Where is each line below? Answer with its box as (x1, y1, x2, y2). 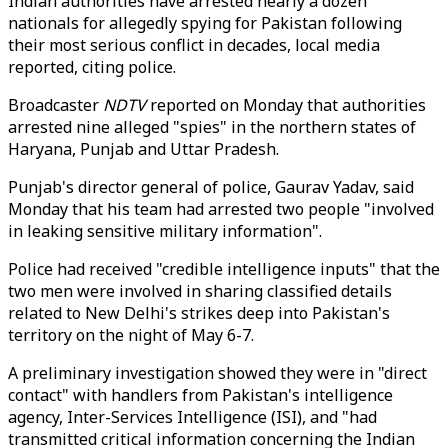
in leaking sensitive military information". (8, 220, 322, 242)
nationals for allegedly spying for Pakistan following (8, 12, 402, 34)
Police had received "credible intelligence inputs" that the (8, 258, 440, 280)
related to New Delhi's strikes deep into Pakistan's (8, 302, 390, 324)
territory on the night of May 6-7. (8, 324, 254, 346)
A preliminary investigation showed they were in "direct (8, 362, 427, 384)
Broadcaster (8, 94, 103, 116)
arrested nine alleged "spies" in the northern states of (8, 116, 416, 138)
